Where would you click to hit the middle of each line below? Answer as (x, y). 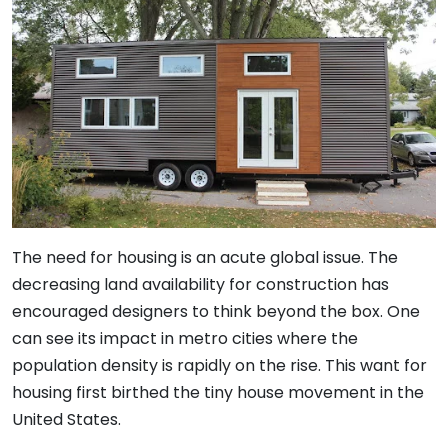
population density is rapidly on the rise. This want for (219, 366)
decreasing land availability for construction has (200, 285)
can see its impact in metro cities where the (185, 339)
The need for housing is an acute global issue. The (205, 258)
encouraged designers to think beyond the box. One (216, 312)
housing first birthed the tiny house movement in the (218, 393)
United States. (66, 420)
